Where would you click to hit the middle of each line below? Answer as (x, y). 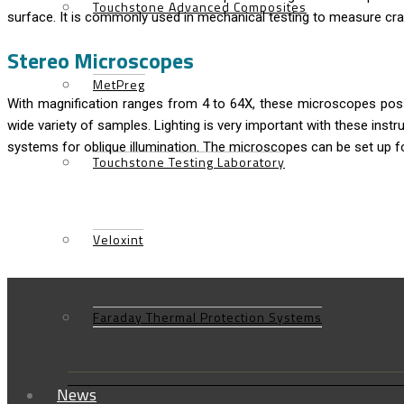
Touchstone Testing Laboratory (189, 162)
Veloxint (118, 239)
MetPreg (119, 84)
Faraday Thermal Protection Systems (207, 317)
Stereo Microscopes (101, 61)
